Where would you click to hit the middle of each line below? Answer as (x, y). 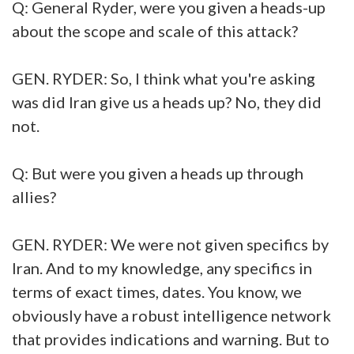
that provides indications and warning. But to (171, 339)
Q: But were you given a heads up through (158, 173)
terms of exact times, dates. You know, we (157, 291)
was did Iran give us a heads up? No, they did (167, 102)
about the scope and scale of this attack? (155, 30)
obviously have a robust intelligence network (171, 315)
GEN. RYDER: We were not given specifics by (170, 244)
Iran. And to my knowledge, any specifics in (162, 267)
